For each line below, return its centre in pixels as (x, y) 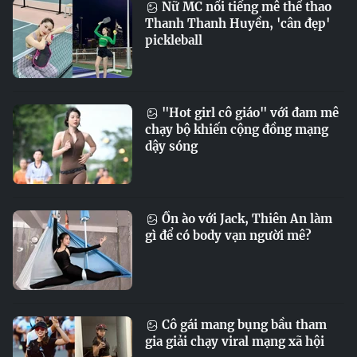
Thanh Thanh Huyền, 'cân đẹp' (237, 24)
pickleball (174, 40)
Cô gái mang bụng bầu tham (243, 325)
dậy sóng (171, 146)
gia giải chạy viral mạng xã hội (235, 341)
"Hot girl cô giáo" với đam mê (249, 113)
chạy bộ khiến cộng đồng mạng (237, 129)
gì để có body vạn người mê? (228, 235)
